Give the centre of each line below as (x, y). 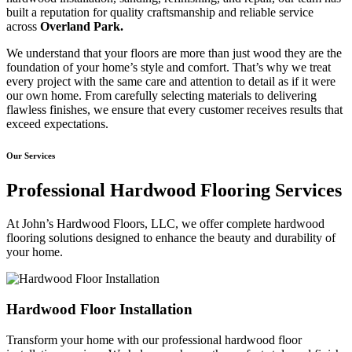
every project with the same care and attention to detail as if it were (171, 82)
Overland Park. (82, 27)
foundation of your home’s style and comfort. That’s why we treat (169, 68)
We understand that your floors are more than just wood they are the (174, 53)
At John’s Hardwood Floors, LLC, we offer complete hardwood (165, 224)
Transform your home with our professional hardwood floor (154, 339)
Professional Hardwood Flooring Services (174, 191)
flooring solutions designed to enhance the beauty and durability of (171, 238)
